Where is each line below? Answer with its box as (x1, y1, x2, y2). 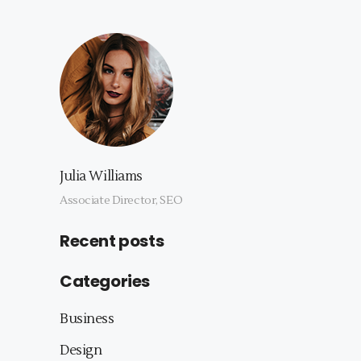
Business (60, 310, 114, 329)
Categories (60, 270, 150, 293)
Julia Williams (60, 168, 143, 186)
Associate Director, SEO (60, 193, 183, 209)
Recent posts (60, 230, 164, 253)
